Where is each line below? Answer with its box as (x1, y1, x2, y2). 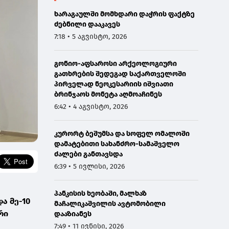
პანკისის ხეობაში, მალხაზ (54, 189, 147, 198)
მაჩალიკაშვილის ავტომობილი (54, 199, 166, 208)
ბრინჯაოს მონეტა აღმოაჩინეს (54, 89, 162, 99)
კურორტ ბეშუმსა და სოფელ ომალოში (54, 129, 190, 138)
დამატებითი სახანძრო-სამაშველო (54, 139, 179, 148)
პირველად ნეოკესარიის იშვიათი (54, 79, 173, 88)
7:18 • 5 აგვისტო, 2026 (54, 32, 127, 41)
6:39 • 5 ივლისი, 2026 (54, 162, 125, 171)
